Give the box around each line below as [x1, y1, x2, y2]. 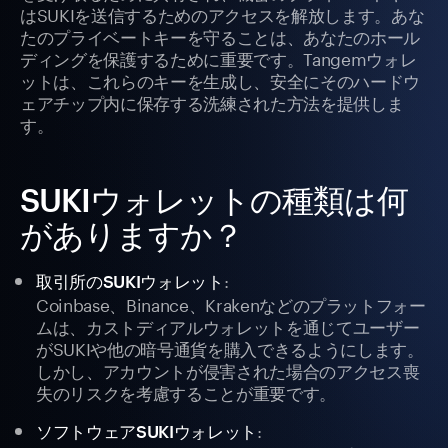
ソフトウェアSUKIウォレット [36, 421, 257, 442]
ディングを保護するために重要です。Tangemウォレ [20, 44, 417, 71]
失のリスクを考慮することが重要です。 [36, 378, 336, 405]
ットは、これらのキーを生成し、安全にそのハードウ [20, 66, 420, 93]
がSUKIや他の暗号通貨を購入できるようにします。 [36, 334, 424, 361]
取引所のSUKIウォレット [36, 271, 224, 292]
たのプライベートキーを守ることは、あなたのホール [20, 22, 420, 49]
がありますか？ [20, 216, 244, 254]
